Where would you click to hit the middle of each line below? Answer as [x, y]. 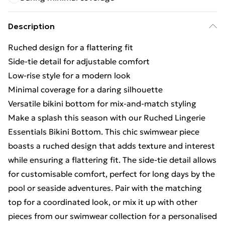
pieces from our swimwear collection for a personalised [113, 216]
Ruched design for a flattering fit [71, 47]
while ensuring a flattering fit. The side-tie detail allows [112, 160]
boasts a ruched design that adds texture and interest [111, 146]
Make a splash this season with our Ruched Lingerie [107, 118]
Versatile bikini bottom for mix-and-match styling [102, 103]
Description [31, 26]
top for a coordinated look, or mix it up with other [103, 202]
